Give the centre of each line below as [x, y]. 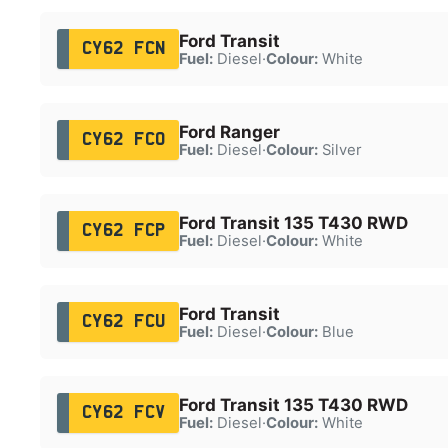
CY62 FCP [123, 230]
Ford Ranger [229, 131]
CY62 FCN [123, 48]
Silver [339, 149]
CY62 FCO [123, 139]
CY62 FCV [123, 412]
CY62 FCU [123, 321]
